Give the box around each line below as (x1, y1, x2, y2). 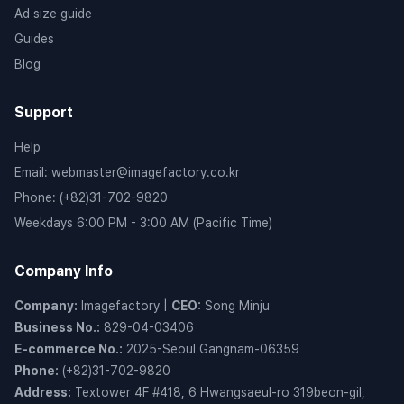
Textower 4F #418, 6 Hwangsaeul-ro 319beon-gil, (75, 385, 365, 399)
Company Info (14, 262, 113, 280)
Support (14, 104, 73, 121)
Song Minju (205, 298, 270, 313)
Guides (14, 32, 54, 46)
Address (14, 385, 68, 399)
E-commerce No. (14, 342, 119, 356)
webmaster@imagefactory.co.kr (51, 165, 240, 179)
